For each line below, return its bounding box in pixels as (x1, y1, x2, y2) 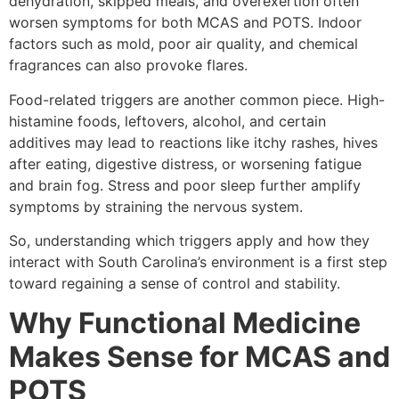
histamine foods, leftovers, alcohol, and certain (9, 111, 326, 130)
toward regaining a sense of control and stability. (9, 274, 340, 293)
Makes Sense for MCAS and (9, 339, 390, 375)
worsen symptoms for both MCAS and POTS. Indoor (9, 13, 362, 32)
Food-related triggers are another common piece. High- (9, 90, 385, 109)
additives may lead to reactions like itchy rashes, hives (9, 133, 378, 151)
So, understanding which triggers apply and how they (9, 232, 370, 250)
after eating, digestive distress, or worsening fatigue (9, 154, 362, 173)
